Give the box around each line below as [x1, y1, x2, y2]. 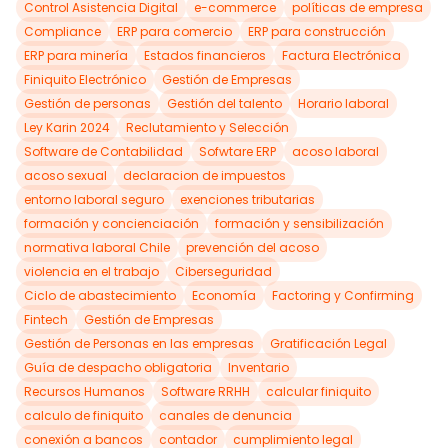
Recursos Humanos [24, 383, 145, 400]
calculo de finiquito [24, 407, 143, 424]
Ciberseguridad [175, 263, 272, 280]
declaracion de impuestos [123, 167, 286, 184]
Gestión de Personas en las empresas [24, 335, 254, 352]
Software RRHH [161, 383, 250, 400]
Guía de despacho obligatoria [24, 359, 212, 376]
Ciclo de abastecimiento [24, 287, 176, 304]
